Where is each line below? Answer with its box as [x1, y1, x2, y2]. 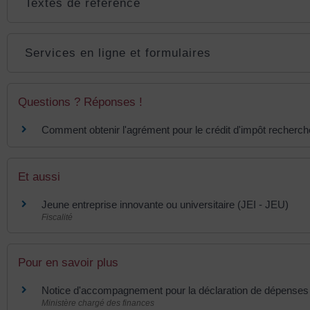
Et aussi [18, 170, 60, 184]
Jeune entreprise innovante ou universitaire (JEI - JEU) [42, 199, 289, 211]
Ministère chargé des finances [42, 298, 154, 309]
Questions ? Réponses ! [18, 95, 143, 109]
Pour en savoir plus [18, 256, 118, 270]
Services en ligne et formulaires [25, 46, 212, 60]
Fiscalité [42, 212, 73, 223]
